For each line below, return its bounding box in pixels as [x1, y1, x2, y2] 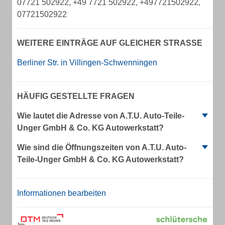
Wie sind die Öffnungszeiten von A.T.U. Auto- [17, 143, 186, 152]
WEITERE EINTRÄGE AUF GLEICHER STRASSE [17, 39, 197, 47]
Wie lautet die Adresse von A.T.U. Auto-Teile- [17, 111, 184, 120]
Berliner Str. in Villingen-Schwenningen [17, 58, 157, 67]
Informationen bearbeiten [17, 189, 106, 197]
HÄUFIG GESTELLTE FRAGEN [17, 92, 135, 100]
